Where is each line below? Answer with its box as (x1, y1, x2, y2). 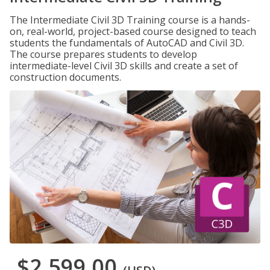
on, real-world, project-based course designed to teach (10, 25, 256, 38)
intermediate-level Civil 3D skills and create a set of (10, 59, 238, 72)
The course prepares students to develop (10, 48, 197, 61)
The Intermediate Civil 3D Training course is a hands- (10, 13, 250, 27)
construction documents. (10, 71, 121, 84)
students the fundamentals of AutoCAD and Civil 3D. (10, 36, 244, 49)
